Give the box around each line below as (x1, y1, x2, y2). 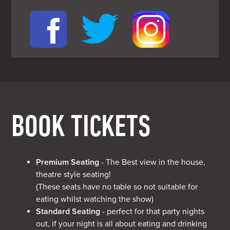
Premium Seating (36, 157, 100, 167)
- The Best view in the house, (99, 157, 206, 167)
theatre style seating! (36, 169, 111, 180)
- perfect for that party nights (100, 206, 205, 217)
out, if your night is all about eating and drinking (36, 218, 207, 229)
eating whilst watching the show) (36, 194, 154, 204)
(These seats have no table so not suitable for (36, 181, 198, 192)
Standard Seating (36, 206, 101, 217)
